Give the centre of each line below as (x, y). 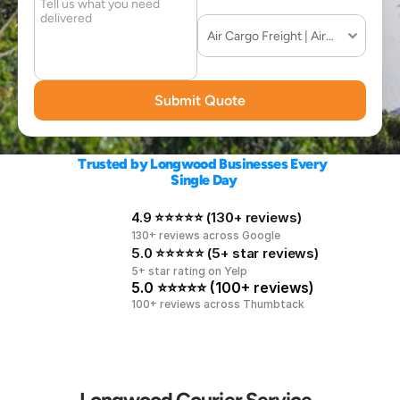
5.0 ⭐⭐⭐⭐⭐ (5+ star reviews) (225, 253)
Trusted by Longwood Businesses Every (203, 164)
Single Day (204, 180)
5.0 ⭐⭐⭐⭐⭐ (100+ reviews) (223, 287)
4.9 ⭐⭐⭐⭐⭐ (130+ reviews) (217, 217)
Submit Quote (200, 100)
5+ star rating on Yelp (189, 271)
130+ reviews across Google (206, 235)
